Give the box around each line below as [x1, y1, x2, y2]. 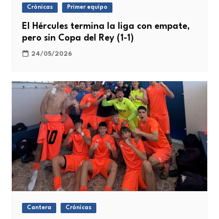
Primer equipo [66, 4, 108, 10]
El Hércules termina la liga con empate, [22, 22, 190, 31]
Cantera [26, 204, 51, 211]
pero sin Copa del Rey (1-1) [22, 33, 134, 43]
